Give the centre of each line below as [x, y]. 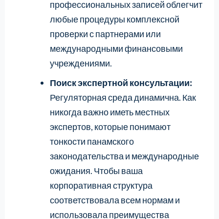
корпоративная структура [101, 185]
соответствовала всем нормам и [115, 200]
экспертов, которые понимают [110, 126]
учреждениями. [81, 63]
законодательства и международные [124, 156]
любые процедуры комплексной [114, 19]
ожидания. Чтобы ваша [96, 170]
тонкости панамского [92, 141]
